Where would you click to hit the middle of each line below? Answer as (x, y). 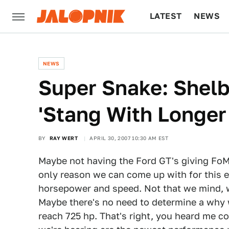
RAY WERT (64, 138)
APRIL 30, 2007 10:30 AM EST (129, 138)
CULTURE (169, 49)
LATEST (166, 16)
